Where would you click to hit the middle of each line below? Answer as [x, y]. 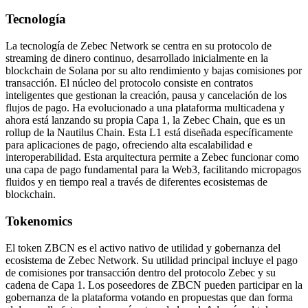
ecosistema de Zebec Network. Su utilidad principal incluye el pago [152, 260]
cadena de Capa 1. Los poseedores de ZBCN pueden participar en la [154, 285]
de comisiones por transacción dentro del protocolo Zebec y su [141, 272]
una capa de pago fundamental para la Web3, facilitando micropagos [153, 170]
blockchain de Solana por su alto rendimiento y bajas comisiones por [154, 71]
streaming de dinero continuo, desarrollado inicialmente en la [137, 58]
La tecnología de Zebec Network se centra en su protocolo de [139, 46]
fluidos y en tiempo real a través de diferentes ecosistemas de [136, 182]
